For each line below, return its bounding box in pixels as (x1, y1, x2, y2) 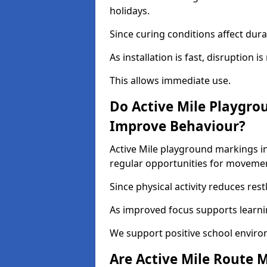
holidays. (110, 4, 150, 17)
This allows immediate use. (110, 74, 231, 87)
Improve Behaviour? (110, 117, 246, 135)
